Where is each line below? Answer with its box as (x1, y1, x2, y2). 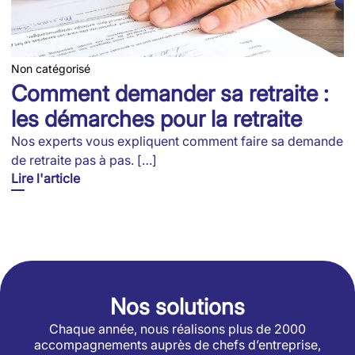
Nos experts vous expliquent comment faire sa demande (11, 132, 343, 149)
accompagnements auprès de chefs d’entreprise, (34, 336, 321, 353)
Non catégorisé (11, 61, 90, 75)
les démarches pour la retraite (11, 105, 302, 132)
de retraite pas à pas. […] (11, 151, 157, 168)
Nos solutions (110, 292, 245, 320)
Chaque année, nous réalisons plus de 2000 (49, 320, 306, 337)
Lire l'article (11, 170, 80, 186)
